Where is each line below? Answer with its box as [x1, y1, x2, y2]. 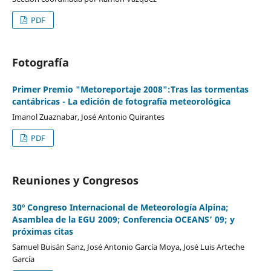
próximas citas [11, 225, 73, 237]
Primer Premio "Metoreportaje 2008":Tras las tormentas [11, 83, 249, 95]
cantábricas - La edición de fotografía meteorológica [11, 95, 230, 107]
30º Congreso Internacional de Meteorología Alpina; [11, 201, 229, 213]
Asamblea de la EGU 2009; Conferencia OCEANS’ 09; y [11, 213, 235, 225]
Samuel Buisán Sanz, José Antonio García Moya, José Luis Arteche [11, 241, 244, 252]
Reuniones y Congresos [11, 172, 139, 188]
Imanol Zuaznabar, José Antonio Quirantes [11, 111, 165, 122]
